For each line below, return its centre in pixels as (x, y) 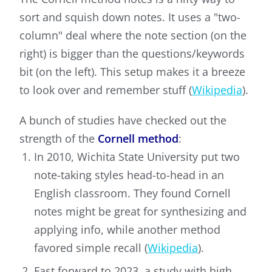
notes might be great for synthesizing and (140, 212)
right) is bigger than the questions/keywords (132, 54)
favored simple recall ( (91, 248)
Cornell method (138, 139)
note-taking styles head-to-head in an (129, 175)
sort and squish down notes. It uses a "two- (130, 17)
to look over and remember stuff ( (106, 90)
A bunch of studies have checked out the (123, 121)
